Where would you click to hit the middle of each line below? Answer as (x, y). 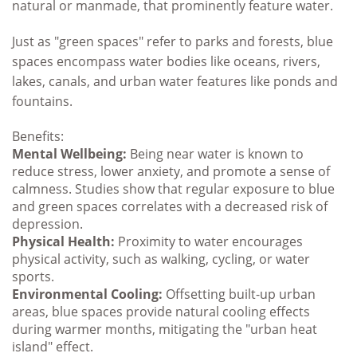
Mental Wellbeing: (69, 154)
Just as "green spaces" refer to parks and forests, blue (173, 42)
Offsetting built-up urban (239, 294)
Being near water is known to (215, 154)
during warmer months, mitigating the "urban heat (165, 330)
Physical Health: (63, 242)
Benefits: (38, 137)
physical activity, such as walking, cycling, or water (161, 259)
